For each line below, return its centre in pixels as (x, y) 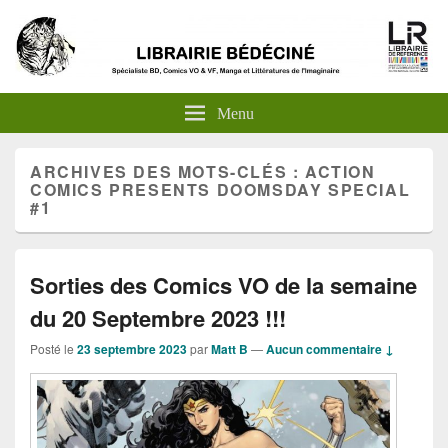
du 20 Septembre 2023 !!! (158, 317)
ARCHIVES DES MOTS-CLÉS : (168, 171)
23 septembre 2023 (132, 348)
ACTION (340, 171)
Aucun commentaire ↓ (330, 348)
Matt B (229, 348)
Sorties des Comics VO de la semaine (223, 284)
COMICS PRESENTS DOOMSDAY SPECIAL (220, 189)
